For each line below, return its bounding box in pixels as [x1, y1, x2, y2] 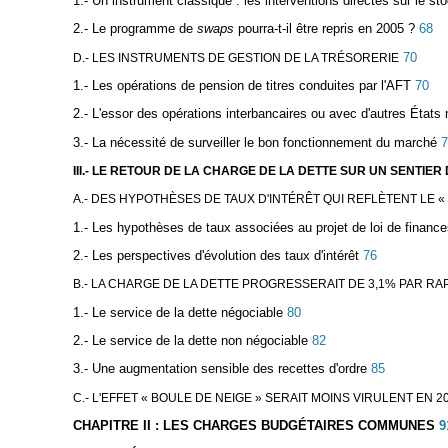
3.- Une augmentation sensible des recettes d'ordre [72, 361, 367, 377]
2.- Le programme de [72, 21, 197, 37]
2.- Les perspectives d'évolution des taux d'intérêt [72, 248, 359, 264]
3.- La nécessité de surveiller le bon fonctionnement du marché [72, 134, 437, 150]
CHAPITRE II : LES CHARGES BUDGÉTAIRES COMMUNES [72, 418, 435, 434]
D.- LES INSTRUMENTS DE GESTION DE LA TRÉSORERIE [72, 50, 399, 65]
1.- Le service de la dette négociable [72, 304, 283, 320]
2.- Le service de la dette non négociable [72, 333, 308, 349]
